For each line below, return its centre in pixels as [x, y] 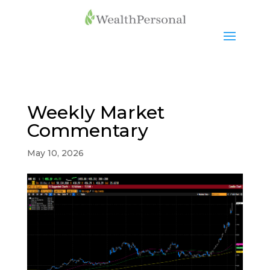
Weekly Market [96, 113]
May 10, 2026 [55, 153]
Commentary [87, 131]
